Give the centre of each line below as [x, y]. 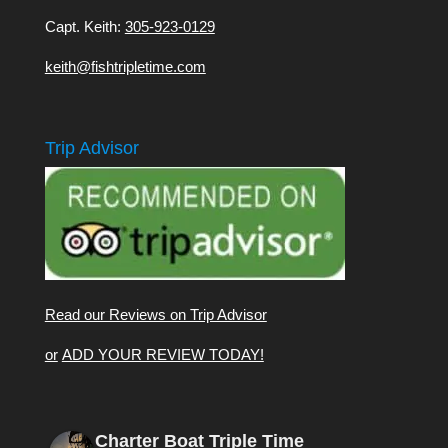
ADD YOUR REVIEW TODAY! [162, 355]
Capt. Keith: [84, 27]
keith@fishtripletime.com [125, 67]
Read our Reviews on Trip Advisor [155, 315]
